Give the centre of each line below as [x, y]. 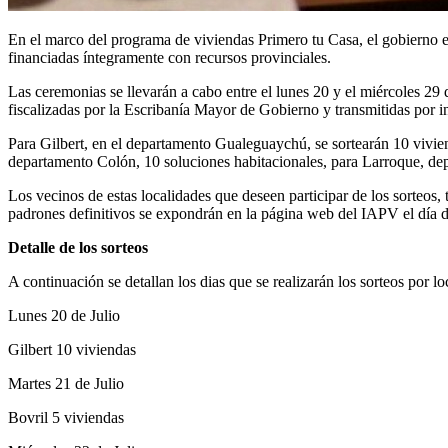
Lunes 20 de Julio [64, 315]
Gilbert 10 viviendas [72, 349]
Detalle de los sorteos [78, 247]
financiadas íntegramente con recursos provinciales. [169, 57]
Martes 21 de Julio [66, 383]
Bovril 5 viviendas [66, 417]
